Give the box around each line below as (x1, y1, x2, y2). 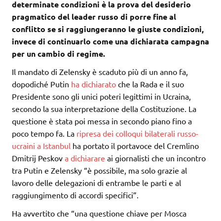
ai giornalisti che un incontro (105, 152, 206, 163)
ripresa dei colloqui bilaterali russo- (76, 128, 198, 138)
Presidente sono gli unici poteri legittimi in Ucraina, (12, 91, 191, 101)
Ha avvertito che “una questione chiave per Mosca (12, 208, 186, 218)
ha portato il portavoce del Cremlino (71, 140, 199, 150)
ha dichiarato (71, 78, 116, 89)
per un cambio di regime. (12, 48, 105, 59)
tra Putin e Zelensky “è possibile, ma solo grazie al (12, 165, 187, 175)
